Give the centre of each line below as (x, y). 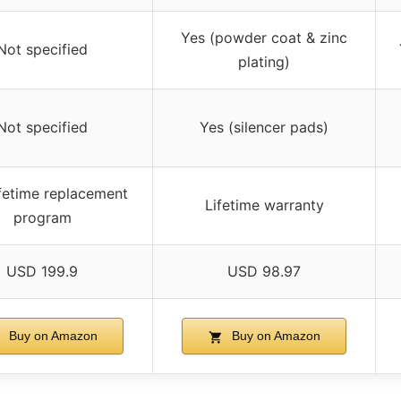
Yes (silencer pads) (264, 128)
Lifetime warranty (264, 205)
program (42, 218)
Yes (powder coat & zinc (264, 38)
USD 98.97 (264, 272)
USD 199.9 (42, 272)
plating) (264, 62)
